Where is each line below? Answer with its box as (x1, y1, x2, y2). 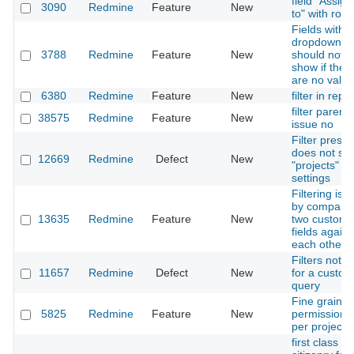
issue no (292, 118, 333, 131)
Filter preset (292, 134, 352, 147)
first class (292, 336, 338, 349)
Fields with (292, 23, 345, 36)
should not (292, 48, 344, 62)
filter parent (292, 105, 348, 119)
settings (292, 171, 330, 185)
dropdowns (292, 36, 347, 49)
